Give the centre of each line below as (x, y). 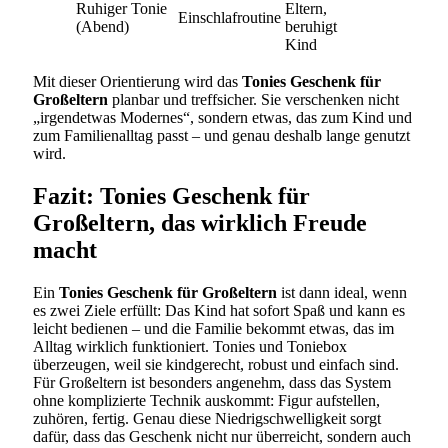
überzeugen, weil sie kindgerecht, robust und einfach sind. (216, 364)
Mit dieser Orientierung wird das (137, 81)
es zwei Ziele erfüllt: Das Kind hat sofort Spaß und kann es (219, 310)
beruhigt (311, 26)
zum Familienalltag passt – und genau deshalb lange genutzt (221, 135)
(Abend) (102, 26)
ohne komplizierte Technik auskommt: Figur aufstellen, (206, 400)
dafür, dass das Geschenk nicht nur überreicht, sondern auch (222, 436)
